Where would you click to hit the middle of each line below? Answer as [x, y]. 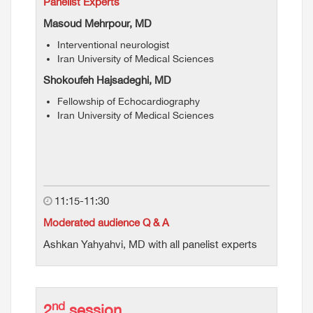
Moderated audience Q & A [106, 223]
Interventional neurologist [113, 45]
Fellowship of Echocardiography [129, 101]
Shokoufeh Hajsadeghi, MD [107, 80]
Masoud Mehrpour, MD [97, 23]
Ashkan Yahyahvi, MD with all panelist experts [150, 244]
